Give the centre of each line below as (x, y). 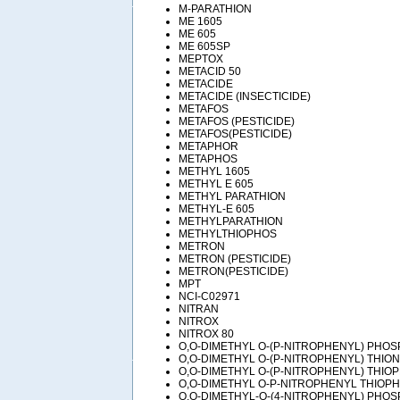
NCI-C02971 (209, 296)
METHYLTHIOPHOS (228, 233)
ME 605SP (204, 46)
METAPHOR (208, 146)
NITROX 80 (206, 333)
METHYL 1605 (214, 171)
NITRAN (199, 308)
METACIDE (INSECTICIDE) (245, 96)
